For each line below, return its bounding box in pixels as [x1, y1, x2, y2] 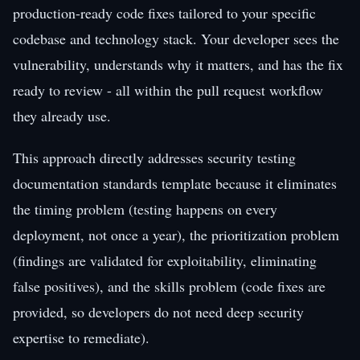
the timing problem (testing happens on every [13, 198, 277, 219]
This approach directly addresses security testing [13, 147, 296, 167]
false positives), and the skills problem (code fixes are [13, 276, 325, 296]
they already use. [13, 105, 111, 125]
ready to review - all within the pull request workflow [13, 80, 323, 100]
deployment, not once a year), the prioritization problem [13, 224, 339, 244]
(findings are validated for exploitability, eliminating [13, 250, 317, 270]
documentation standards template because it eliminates [13, 173, 337, 193]
